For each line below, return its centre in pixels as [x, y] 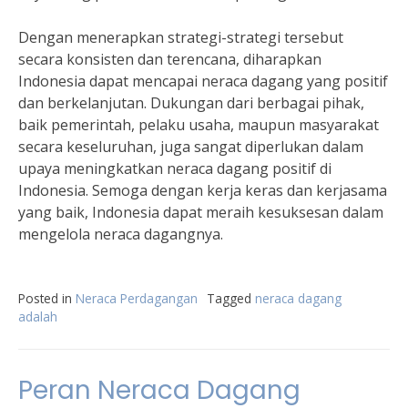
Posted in [47, 298]
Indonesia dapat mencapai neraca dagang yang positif [203, 81]
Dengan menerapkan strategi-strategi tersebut [181, 37]
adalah [38, 316]
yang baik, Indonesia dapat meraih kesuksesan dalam [201, 212]
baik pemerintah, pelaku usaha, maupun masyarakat [199, 125]
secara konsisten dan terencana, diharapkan [170, 59]
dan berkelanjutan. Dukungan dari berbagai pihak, [191, 103]
